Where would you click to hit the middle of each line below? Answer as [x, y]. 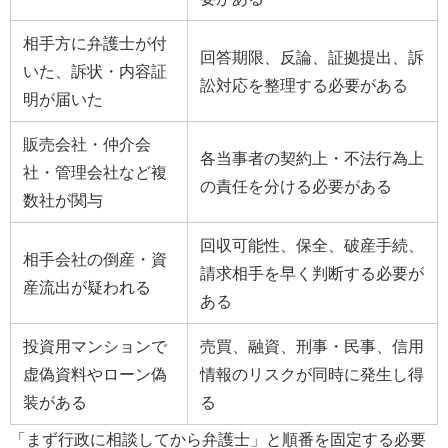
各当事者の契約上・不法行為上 [312, 157]
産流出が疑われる [87, 286]
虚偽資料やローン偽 [95, 373]
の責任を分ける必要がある [296, 185]
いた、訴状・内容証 [95, 70]
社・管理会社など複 [95, 171]
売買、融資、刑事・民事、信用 [312, 345]
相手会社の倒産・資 [95, 258]
